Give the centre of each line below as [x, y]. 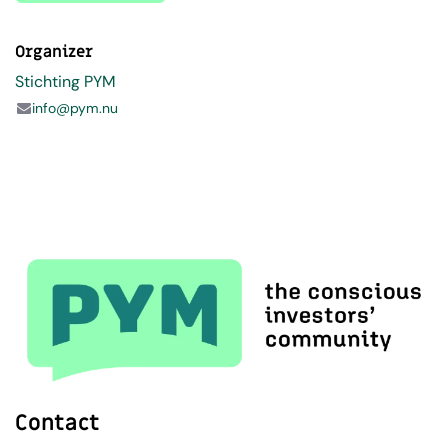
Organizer [54, 52]
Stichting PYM [65, 82]
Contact [57, 422]
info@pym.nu [75, 108]
